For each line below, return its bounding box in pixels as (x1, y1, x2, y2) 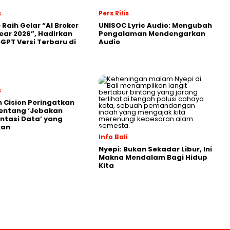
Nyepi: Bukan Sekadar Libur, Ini (99, 144, 212, 154)
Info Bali (99, 132, 128, 141)
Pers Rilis (99, 8, 129, 17)
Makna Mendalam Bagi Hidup (99, 152, 207, 162)
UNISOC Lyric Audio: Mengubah (99, 20, 212, 30)
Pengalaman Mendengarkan (99, 28, 205, 39)
